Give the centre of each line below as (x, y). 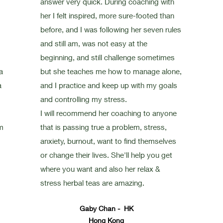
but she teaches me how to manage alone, (111, 71)
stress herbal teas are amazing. (93, 183)
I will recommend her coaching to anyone (108, 113)
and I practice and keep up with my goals (109, 85)
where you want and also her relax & (100, 169)
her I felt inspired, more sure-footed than (107, 15)
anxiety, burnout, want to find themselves (108, 141)
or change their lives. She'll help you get (106, 155)
